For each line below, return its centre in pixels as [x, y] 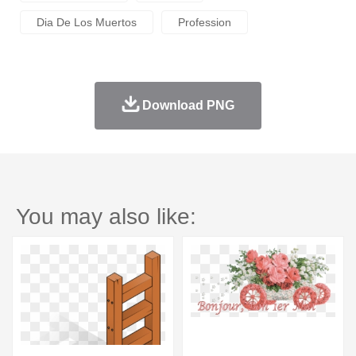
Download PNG [188, 105]
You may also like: [106, 216]
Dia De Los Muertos [87, 22]
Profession [205, 22]
